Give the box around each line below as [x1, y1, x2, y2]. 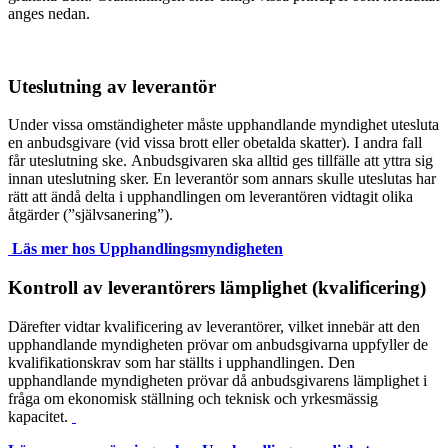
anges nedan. [8, 4, 90, 22]
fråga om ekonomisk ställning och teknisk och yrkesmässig [8, 389, 378, 407]
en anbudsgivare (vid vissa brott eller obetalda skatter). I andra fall [8, 134, 422, 152]
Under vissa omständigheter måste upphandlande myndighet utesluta [8, 116, 439, 134]
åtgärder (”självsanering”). [8, 206, 173, 224]
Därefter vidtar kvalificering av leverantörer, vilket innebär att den [8, 317, 420, 335]
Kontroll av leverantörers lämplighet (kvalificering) [8, 276, 426, 298]
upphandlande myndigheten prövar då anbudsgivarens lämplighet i [8, 371, 427, 389]
